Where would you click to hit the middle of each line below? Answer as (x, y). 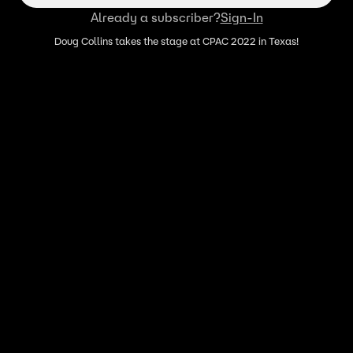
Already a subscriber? (155, 17)
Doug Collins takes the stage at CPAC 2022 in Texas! (176, 41)
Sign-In (242, 17)
